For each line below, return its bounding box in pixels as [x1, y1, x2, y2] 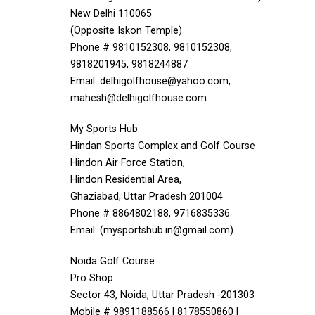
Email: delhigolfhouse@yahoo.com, [70, 75, 231, 87]
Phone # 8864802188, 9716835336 [70, 207, 230, 219]
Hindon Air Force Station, [70, 157, 185, 169]
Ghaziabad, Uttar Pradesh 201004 [70, 191, 223, 202]
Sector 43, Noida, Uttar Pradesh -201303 [70, 289, 255, 301]
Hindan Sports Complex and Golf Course [70, 140, 255, 152]
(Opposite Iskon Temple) [70, 25, 182, 37]
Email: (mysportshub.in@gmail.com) [70, 224, 233, 236]
